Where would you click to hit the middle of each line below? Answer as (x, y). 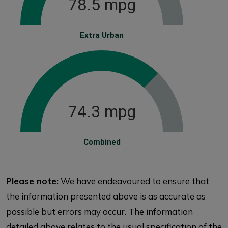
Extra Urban (102, 35)
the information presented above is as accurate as (106, 196)
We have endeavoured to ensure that (134, 181)
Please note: (32, 181)
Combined (102, 142)
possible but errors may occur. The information (99, 211)
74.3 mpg (102, 111)
